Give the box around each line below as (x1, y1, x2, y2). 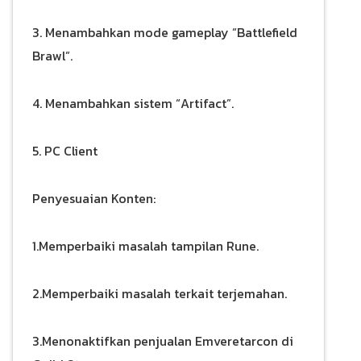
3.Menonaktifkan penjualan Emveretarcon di (32, 330, 293, 351)
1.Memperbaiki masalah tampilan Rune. (32, 235, 259, 255)
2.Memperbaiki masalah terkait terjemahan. (32, 283, 287, 303)
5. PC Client (32, 140, 101, 160)
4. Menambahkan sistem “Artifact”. (32, 93, 234, 113)
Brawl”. (32, 45, 73, 65)
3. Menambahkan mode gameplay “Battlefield (32, 22, 297, 42)
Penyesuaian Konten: (32, 188, 156, 208)
